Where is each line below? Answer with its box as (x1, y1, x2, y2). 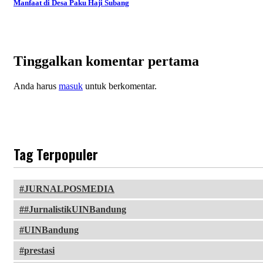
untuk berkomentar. (83, 81, 157, 92)
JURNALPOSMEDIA (24, 184, 114, 194)
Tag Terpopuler (14, 143, 98, 164)
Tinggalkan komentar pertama (14, 53, 199, 69)
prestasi (24, 245, 55, 255)
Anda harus (14, 81, 59, 92)
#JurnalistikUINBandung (24, 204, 126, 214)
